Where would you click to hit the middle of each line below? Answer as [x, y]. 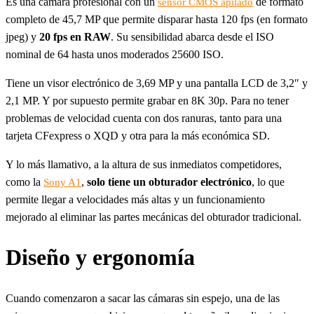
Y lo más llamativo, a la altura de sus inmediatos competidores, [144, 164]
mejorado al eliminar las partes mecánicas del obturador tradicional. [153, 217]
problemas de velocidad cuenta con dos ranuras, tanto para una [144, 118]
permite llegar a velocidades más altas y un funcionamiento [135, 199]
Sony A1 [62, 182]
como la [25, 182]
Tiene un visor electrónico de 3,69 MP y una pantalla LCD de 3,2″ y [157, 83]
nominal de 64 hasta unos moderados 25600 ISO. [115, 54]
